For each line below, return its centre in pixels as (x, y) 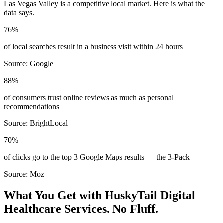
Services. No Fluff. (110, 208)
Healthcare (33, 208)
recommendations (32, 106)
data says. (19, 12)
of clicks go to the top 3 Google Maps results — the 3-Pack (97, 157)
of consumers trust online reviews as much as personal (89, 97)
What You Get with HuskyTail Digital (100, 195)
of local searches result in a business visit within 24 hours (93, 46)
